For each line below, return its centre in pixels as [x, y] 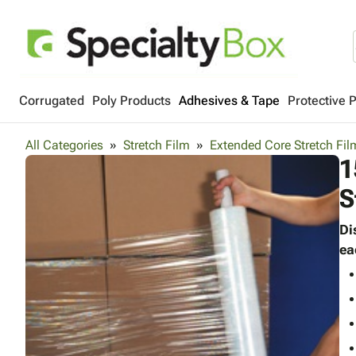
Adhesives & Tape [229, 101]
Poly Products [132, 101]
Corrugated [52, 101]
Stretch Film [157, 145]
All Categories [64, 145]
